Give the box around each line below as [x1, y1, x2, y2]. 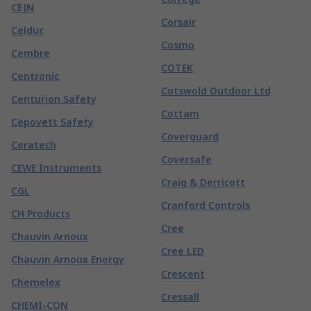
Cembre [11, 47, 50, 60]
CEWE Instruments [11, 161, 101, 174]
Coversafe [161, 153, 212, 166]
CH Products [11, 207, 70, 220]
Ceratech [11, 138, 56, 151]
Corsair [161, 15, 196, 28]
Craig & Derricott [161, 176, 245, 189]
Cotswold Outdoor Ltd [161, 84, 271, 97]
